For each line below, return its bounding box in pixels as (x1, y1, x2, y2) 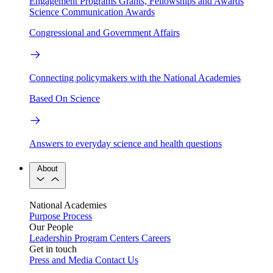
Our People (29, 222, 73, 233)
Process (63, 211, 92, 222)
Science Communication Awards (29, 6, 155, 17)
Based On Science (29, 93, 100, 104)
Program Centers (74, 233, 139, 244)
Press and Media (29, 255, 93, 266)
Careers (141, 233, 171, 244)
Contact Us (95, 255, 138, 266)
